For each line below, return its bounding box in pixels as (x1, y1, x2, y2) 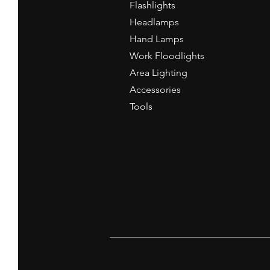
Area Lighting (130, 67, 187, 78)
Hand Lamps (130, 33, 184, 45)
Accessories (130, 84, 181, 95)
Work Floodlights (130, 50, 204, 61)
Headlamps (130, 16, 179, 28)
